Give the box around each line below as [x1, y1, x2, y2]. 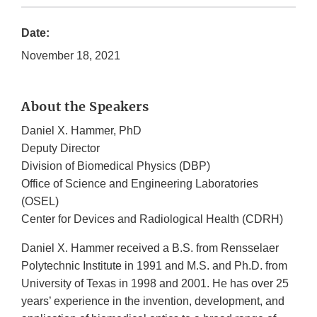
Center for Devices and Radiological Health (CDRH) [21, 213, 283, 226]
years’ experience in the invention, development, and [21, 295, 284, 308]
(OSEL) [21, 195, 59, 208]
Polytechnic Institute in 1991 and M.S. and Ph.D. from [21, 260, 287, 272]
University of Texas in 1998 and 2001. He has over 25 [21, 277, 289, 290]
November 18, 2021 [21, 50, 120, 62]
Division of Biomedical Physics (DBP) [21, 160, 210, 173]
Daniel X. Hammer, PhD [21, 125, 142, 137]
